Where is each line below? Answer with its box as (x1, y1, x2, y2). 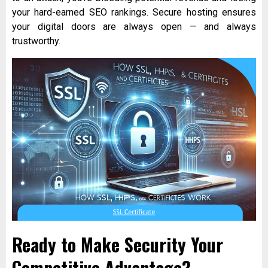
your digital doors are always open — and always (12, 21, 256, 33)
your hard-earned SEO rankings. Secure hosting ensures (12, 7, 256, 19)
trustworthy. (12, 35, 60, 47)
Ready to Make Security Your (12, 231, 223, 258)
